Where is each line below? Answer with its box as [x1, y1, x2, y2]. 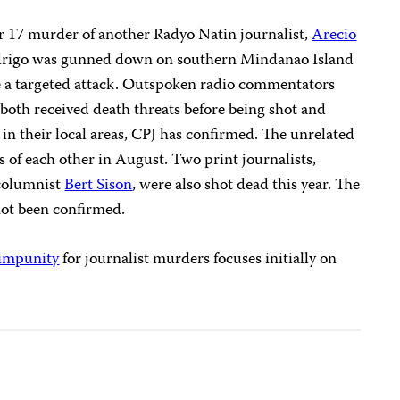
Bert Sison [64, 172, 133, 199]
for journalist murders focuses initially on [59, 246, 337, 273]
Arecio [312, 22, 357, 49]
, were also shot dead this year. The [132, 172, 361, 199]
